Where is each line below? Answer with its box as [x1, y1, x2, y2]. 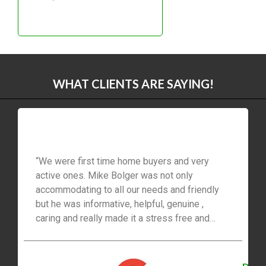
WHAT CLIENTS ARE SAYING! [52, 76, 214, 91]
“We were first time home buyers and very [36, 155, 209, 167]
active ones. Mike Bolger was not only [36, 169, 193, 181]
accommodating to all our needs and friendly [36, 183, 219, 195]
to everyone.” [36, 240, 90, 252]
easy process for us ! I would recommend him [36, 226, 226, 238]
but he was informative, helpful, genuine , [36, 198, 204, 210]
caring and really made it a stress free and [36, 212, 210, 224]
